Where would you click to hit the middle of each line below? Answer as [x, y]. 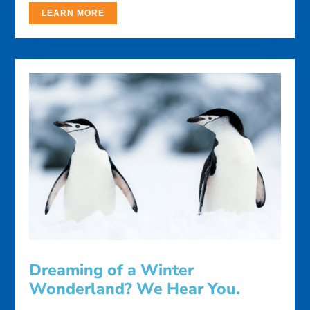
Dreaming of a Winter [112, 271]
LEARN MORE [73, 13]
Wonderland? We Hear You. [135, 289]
